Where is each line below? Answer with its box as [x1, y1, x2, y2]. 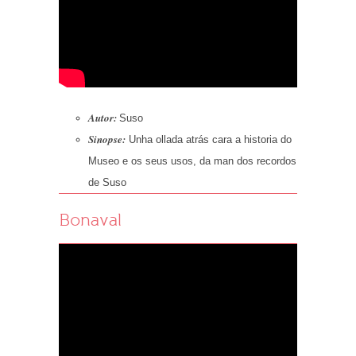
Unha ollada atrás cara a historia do [125, 133, 292, 146]
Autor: [87, 110, 117, 126]
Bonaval [59, 209, 122, 230]
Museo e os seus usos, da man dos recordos [87, 155, 296, 168]
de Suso [87, 176, 126, 189]
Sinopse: [87, 132, 126, 147]
